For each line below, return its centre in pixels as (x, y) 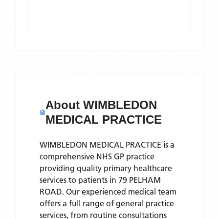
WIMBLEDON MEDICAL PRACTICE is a (107, 145)
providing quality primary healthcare (106, 168)
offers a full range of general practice (107, 203)
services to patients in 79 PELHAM (100, 180)
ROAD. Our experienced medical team (108, 192)
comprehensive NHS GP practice (97, 156)
